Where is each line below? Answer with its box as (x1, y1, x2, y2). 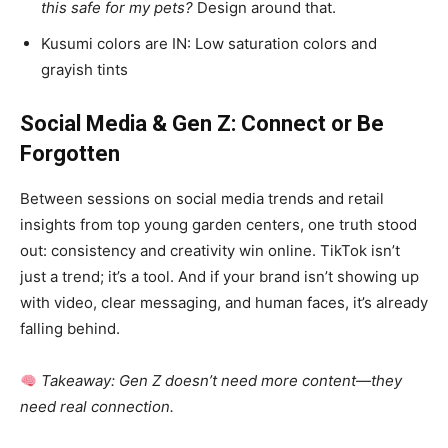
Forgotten (20, 141, 120, 166)
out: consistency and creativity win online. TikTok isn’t (20, 241, 400, 260)
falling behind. (20, 319, 120, 338)
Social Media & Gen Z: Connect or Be (20, 111, 384, 136)
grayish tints (41, 60, 128, 79)
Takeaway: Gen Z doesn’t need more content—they (37, 371, 403, 390)
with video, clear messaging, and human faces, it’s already (20, 293, 428, 312)
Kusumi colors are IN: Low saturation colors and (41, 34, 377, 53)
